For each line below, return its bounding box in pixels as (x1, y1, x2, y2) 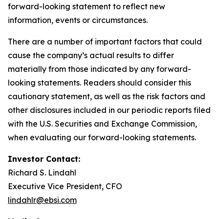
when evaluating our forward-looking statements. (8, 132, 196, 142)
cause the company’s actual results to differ (8, 50, 174, 60)
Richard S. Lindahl (8, 168, 76, 177)
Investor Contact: (8, 154, 80, 164)
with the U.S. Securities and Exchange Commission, (8, 119, 197, 129)
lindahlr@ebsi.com (8, 195, 77, 205)
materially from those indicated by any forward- (8, 64, 191, 74)
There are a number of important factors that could (8, 37, 202, 46)
